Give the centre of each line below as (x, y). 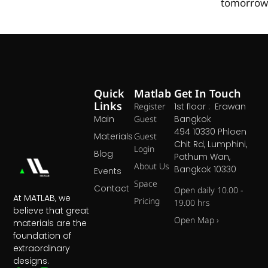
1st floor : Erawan (210, 106)
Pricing (147, 201)
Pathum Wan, (202, 156)
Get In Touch (208, 94)
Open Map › (197, 221)
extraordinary (42, 248)
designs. (31, 261)
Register (150, 106)
